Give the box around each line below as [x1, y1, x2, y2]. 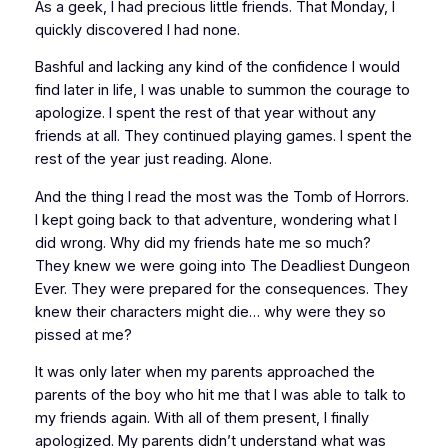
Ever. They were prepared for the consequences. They [34, 279, 408, 298]
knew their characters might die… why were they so [34, 302, 386, 321]
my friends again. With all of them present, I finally [34, 409, 369, 428]
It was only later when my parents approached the [34, 363, 375, 382]
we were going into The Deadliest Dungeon [110, 256, 410, 275]
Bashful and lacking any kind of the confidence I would [34, 58, 400, 77]
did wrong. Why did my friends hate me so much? [34, 233, 371, 252]
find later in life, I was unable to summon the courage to [34, 81, 410, 100]
